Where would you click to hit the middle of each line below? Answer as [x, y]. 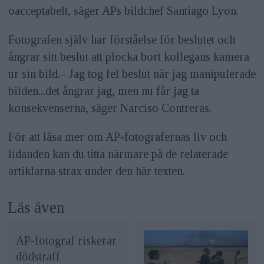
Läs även [36, 207]
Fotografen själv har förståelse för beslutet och [121, 39]
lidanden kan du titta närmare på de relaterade [118, 154]
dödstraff [38, 256]
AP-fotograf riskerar [67, 240]
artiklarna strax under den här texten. [96, 171]
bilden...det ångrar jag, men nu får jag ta [103, 90]
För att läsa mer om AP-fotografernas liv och [117, 136]
